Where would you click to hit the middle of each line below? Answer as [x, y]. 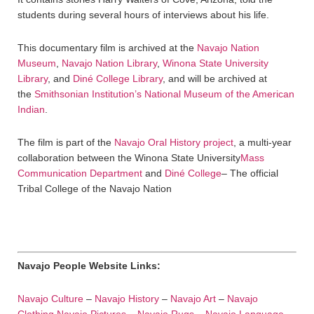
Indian [31, 110]
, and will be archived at [215, 79]
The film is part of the [66, 143]
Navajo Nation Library [109, 63]
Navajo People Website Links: [89, 266]
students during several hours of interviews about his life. [143, 15]
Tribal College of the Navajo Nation [95, 189]
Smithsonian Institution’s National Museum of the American [164, 94]
